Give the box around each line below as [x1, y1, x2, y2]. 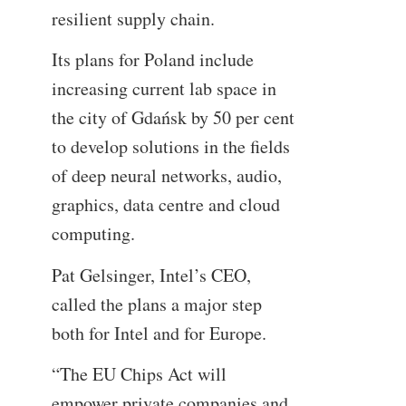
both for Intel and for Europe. [51, 320, 266, 345]
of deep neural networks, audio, [51, 163, 282, 188]
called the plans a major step [51, 291, 262, 316]
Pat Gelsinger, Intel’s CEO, [51, 262, 251, 287]
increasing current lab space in [51, 76, 276, 101]
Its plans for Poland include [51, 47, 254, 72]
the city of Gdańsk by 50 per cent [51, 105, 295, 130]
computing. [51, 221, 135, 246]
